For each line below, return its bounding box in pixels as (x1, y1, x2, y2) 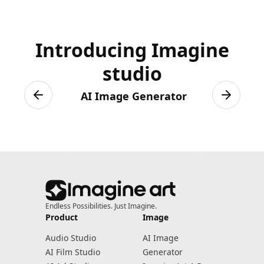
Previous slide (37, 94, 102, 108)
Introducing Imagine (35, 37, 229, 62)
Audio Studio (45, 232, 96, 243)
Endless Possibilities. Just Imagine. (45, 201, 157, 211)
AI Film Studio (45, 246, 100, 258)
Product (45, 212, 78, 223)
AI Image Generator (80, 89, 187, 103)
